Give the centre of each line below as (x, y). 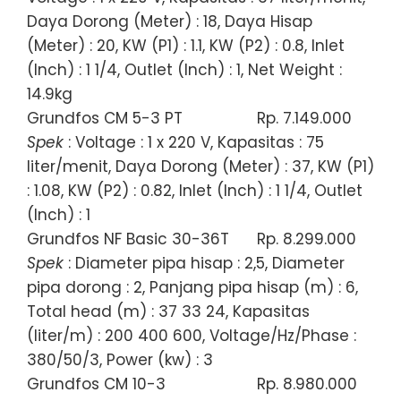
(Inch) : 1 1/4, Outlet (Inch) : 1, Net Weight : (184, 69)
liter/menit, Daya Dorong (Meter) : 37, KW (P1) (200, 166)
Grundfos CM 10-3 (96, 384)
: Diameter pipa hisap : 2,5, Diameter (204, 263)
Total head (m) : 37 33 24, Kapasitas (168, 311)
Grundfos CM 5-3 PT (105, 118)
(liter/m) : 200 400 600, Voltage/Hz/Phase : (192, 335)
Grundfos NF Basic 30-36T (128, 239)
